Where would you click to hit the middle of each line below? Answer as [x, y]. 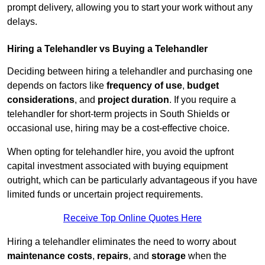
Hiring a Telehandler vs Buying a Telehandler [107, 49]
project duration [133, 100]
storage [169, 256]
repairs [113, 256]
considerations [41, 100]
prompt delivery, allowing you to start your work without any [130, 8]
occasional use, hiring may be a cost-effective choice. [118, 128]
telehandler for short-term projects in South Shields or [118, 114]
